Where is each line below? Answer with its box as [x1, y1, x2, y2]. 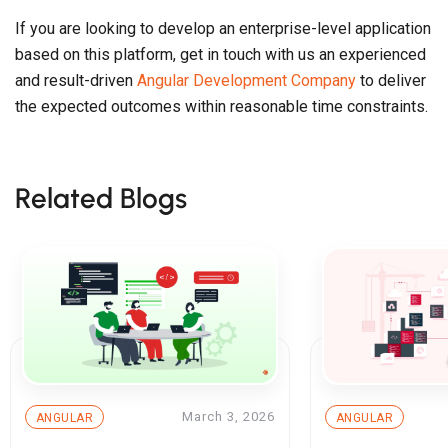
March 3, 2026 [182, 409, 275, 425]
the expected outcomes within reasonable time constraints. [15, 97, 428, 117]
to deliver [356, 71, 426, 91]
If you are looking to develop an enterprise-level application [15, 19, 431, 39]
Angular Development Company [137, 71, 356, 91]
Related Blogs [15, 181, 187, 216]
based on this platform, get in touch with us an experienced [15, 45, 426, 65]
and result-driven [15, 71, 137, 91]
